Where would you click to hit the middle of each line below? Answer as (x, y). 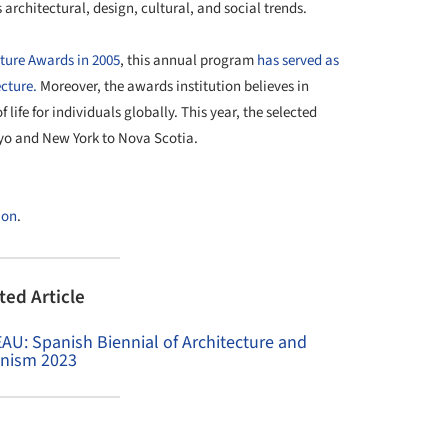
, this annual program (188, 60)
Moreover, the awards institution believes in (173, 86)
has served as (298, 60)
